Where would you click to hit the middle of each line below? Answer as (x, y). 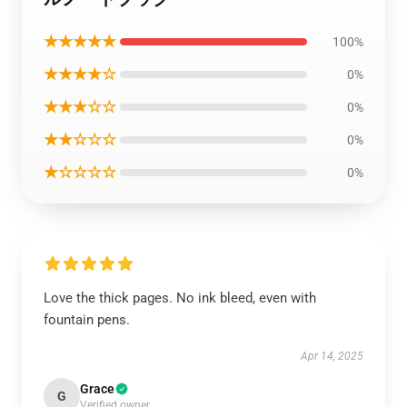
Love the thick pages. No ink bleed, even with (180, 298)
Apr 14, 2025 (332, 356)
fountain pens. (87, 320)
